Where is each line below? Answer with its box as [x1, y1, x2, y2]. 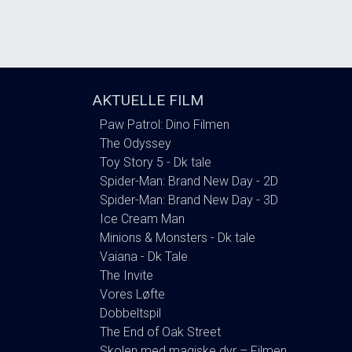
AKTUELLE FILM [92, 90, 203, 109]
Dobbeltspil [100, 305, 161, 321]
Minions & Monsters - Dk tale [100, 229, 255, 245]
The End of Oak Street [100, 324, 221, 339]
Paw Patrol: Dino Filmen [100, 116, 229, 132]
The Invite [100, 267, 153, 283]
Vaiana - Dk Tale [100, 248, 188, 264]
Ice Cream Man [100, 211, 185, 226]
